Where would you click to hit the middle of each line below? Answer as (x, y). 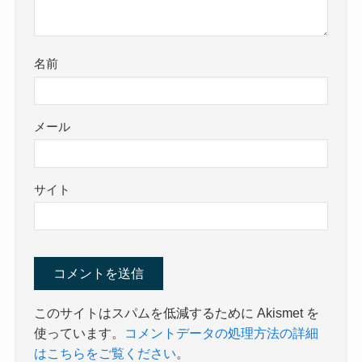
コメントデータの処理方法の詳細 (222, 333)
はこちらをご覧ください (105, 353)
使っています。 (80, 333)
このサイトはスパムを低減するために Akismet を (177, 312)
